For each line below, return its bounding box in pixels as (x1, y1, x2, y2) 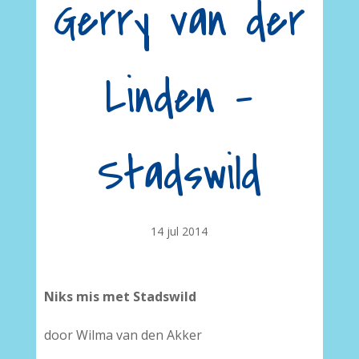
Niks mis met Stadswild (43, 288, 196, 305)
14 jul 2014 (151, 224, 208, 239)
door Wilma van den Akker (43, 326, 202, 344)
